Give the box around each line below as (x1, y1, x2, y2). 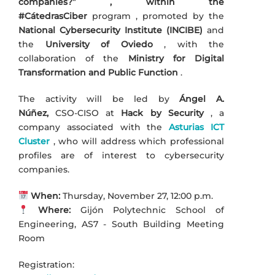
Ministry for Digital (128, 52, 225, 64)
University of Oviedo (45, 38, 153, 50)
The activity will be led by (18, 93, 180, 104)
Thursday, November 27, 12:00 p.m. (60, 190, 213, 201)
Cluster (18, 135, 50, 147)
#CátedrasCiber (18, 10, 87, 21)
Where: (37, 204, 71, 215)
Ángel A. (179, 93, 225, 104)
